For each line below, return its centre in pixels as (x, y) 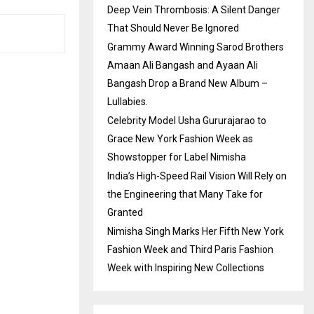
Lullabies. (128, 101)
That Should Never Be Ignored (173, 28)
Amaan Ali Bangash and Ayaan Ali (183, 65)
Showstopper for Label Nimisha (177, 157)
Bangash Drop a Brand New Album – (187, 83)
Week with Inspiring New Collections (186, 267)
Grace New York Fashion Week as (180, 138)
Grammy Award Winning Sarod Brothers (196, 47)
